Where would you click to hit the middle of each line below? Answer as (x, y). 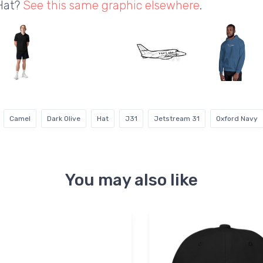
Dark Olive (64, 119)
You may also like (131, 180)
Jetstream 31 (177, 119)
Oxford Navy (237, 119)
